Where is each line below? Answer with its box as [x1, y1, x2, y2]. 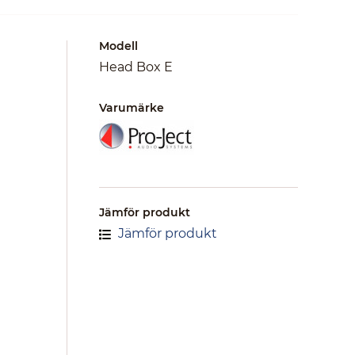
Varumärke [99, 101, 164, 115]
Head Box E [99, 59, 173, 74]
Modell [99, 39, 138, 53]
